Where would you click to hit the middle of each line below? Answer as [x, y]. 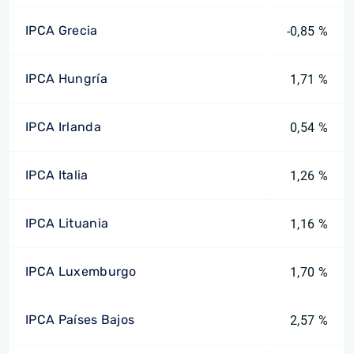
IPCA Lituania [67, 223]
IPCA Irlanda [63, 127]
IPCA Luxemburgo [81, 271]
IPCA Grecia [62, 30]
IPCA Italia [57, 175]
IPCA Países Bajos [80, 320]
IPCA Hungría [66, 79]
